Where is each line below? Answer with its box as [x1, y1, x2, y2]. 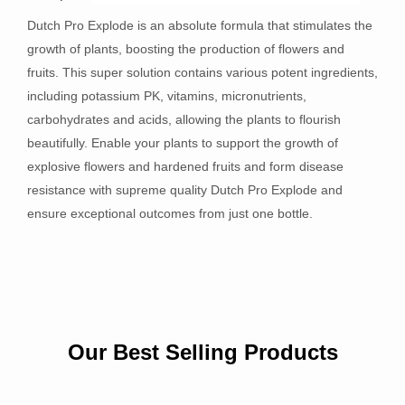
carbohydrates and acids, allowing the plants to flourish [27, 111, 341, 127]
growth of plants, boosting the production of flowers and [27, 41, 344, 56]
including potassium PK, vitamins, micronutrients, [27, 88, 306, 103]
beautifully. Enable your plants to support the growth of [27, 135, 338, 150]
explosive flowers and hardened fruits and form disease [27, 158, 344, 174]
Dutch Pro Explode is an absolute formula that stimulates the [27, 17, 372, 33]
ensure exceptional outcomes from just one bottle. [27, 205, 313, 221]
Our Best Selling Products [67, 339, 338, 364]
